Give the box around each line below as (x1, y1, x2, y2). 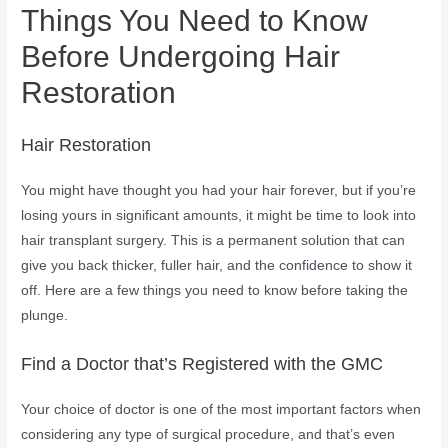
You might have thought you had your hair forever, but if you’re (21, 183, 417, 199)
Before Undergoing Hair (21, 40, 341, 74)
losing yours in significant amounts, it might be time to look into (21, 208, 417, 224)
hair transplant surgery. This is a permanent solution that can (21, 233, 406, 249)
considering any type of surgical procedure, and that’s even (21, 427, 396, 443)
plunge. (21, 308, 69, 324)
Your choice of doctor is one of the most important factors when (21, 402, 422, 418)
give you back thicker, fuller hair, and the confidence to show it (21, 258, 413, 274)
